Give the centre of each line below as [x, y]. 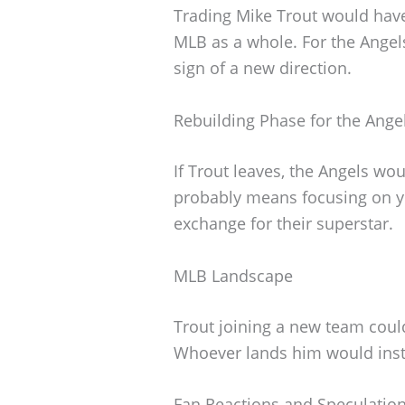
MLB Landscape [233, 275]
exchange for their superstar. [283, 223]
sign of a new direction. [263, 67]
